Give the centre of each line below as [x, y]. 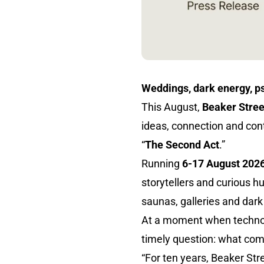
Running [162, 164]
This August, [172, 107]
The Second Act [182, 145]
